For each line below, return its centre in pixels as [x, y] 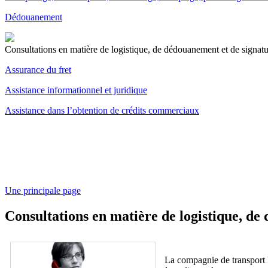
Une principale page [43, 190]
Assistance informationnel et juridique [76, 90]
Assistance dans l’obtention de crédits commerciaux [102, 110]
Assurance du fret [38, 69]
